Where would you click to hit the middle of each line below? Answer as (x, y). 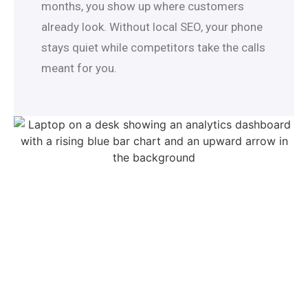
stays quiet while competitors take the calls (153, 48)
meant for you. (79, 68)
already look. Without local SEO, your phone (152, 27)
